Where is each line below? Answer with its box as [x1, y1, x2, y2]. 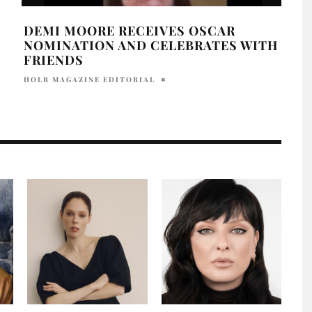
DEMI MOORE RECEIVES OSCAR [23, 22, 235, 39]
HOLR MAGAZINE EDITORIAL [23, 74, 155, 84]
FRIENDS [23, 51, 84, 68]
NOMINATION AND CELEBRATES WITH [23, 36, 278, 54]
